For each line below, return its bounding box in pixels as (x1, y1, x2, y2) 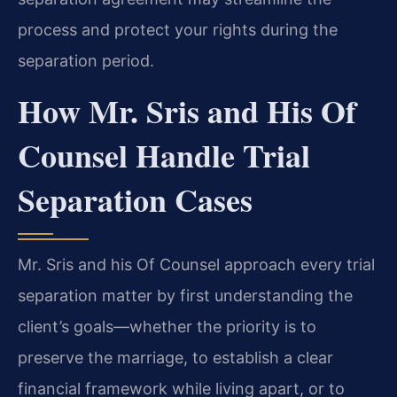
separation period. (18, 51, 154, 71)
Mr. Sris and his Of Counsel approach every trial (18, 255, 375, 275)
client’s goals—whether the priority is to (18, 317, 316, 337)
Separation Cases (18, 176, 253, 223)
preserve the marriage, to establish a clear (18, 348, 333, 368)
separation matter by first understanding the (18, 286, 353, 306)
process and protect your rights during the (18, 20, 338, 40)
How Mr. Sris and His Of (18, 88, 356, 135)
